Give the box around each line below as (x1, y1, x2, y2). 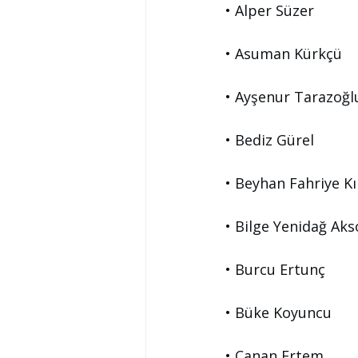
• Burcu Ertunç (225, 260, 325, 279)
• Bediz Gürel (225, 130, 314, 149)
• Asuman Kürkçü (225, 44, 342, 63)
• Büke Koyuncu (225, 303, 332, 322)
